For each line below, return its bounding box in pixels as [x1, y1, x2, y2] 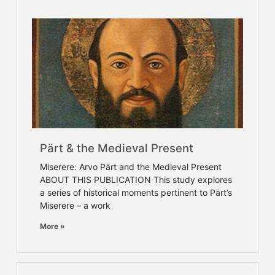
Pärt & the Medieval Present [40, 141, 194, 155]
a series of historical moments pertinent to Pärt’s [40, 187, 233, 198]
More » [40, 221, 66, 231]
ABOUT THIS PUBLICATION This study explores [40, 174, 233, 185]
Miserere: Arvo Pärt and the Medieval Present [40, 161, 222, 172]
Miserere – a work [40, 199, 111, 211]
